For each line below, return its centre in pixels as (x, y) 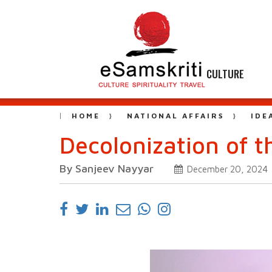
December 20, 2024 (226, 169)
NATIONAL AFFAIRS (175, 116)
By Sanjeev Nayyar (107, 168)
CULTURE (225, 74)
